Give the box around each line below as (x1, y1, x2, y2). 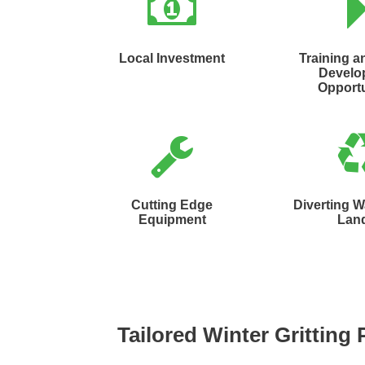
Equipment (138, 213, 206, 227)
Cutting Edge (131, 198, 213, 213)
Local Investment (119, 51, 226, 66)
